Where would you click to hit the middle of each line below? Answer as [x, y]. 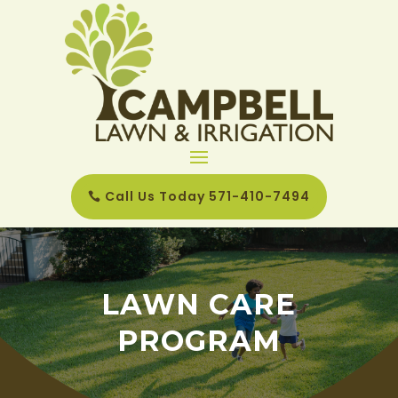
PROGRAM [199, 340]
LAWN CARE [199, 304]
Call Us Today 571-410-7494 [207, 196]
